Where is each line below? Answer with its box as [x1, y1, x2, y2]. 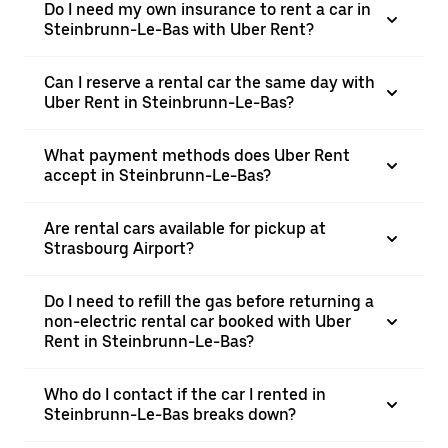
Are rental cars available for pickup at [44, 219, 326, 238]
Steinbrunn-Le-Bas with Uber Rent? [44, 20, 314, 39]
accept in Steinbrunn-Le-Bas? [44, 166, 271, 185]
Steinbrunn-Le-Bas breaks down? [44, 405, 296, 424]
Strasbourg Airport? [44, 239, 194, 258]
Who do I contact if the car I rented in [44, 385, 326, 404]
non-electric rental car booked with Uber [44, 312, 351, 331]
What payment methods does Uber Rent [44, 146, 350, 165]
